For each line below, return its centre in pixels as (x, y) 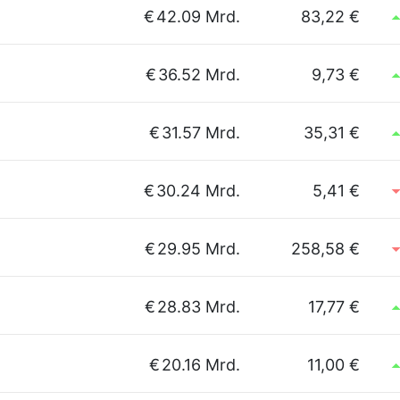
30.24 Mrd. (198, 191)
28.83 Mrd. (199, 307)
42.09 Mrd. (198, 17)
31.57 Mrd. (201, 133)
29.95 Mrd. (199, 249)
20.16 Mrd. (201, 365)
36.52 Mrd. (199, 75)
